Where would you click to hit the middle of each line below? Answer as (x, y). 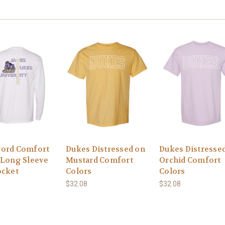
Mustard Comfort (99, 160)
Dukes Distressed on (105, 149)
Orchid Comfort (190, 160)
